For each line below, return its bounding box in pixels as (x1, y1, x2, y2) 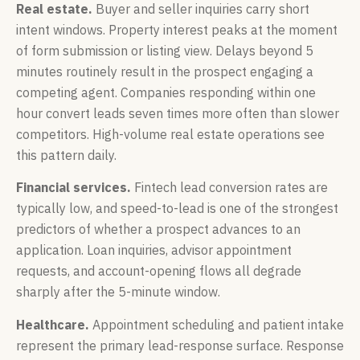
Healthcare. (16, 316, 89, 333)
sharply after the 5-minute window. (16, 284, 220, 301)
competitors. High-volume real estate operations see (16, 125, 325, 142)
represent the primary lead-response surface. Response (16, 337, 344, 354)
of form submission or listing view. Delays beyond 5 (16, 42, 313, 59)
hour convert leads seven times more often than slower (16, 104, 339, 121)
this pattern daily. (16, 146, 117, 163)
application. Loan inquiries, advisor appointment (16, 242, 292, 259)
